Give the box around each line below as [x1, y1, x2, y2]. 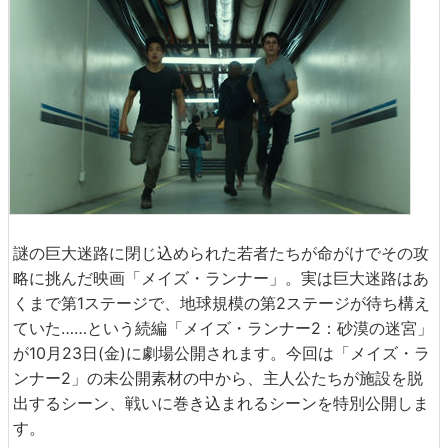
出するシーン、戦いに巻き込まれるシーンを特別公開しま [13, 393, 429, 413]
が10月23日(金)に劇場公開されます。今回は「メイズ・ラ [13, 343, 430, 363]
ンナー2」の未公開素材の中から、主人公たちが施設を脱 [13, 368, 423, 388]
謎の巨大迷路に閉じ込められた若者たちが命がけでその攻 [13, 243, 429, 263]
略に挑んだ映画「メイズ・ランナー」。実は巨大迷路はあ [13, 268, 429, 288]
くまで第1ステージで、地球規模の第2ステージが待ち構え [13, 293, 430, 313]
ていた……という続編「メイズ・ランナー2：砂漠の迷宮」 [13, 318, 433, 338]
